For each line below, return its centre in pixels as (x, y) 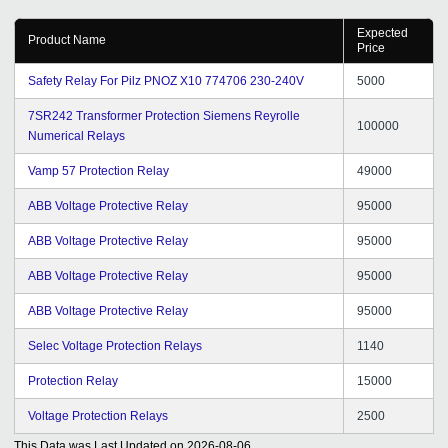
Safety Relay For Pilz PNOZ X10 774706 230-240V (166, 80)
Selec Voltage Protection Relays (115, 345)
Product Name (67, 39)
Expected (382, 32)
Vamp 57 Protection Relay (98, 170)
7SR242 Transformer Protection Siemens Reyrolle (164, 115)
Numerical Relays (76, 135)
